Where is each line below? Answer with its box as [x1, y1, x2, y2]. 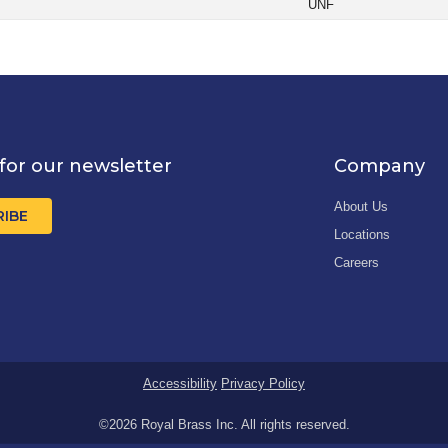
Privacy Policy [221, 376, 305, 392]
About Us [334, 199, 388, 215]
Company [334, 155, 425, 178]
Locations [334, 227, 390, 243]
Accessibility [143, 376, 217, 392]
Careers [334, 255, 379, 271]
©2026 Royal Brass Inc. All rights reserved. [98, 417, 350, 433]
